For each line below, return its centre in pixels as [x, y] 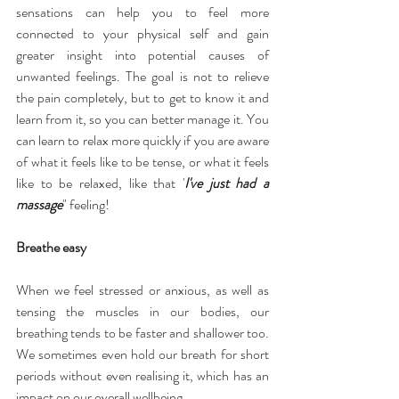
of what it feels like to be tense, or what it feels [142, 161]
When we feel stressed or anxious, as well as [142, 289]
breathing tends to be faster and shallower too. [142, 332]
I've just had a [227, 183]
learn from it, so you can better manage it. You [142, 118]
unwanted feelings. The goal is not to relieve [142, 76]
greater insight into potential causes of [142, 54]
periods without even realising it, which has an [142, 375]
